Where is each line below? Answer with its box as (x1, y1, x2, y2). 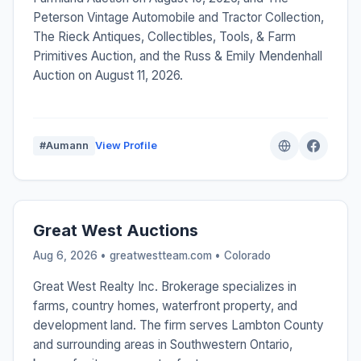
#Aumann (39, 139, 89, 152)
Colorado (224, 249, 271, 263)
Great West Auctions (33, 221, 198, 241)
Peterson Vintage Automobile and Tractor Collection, (33, 10, 324, 26)
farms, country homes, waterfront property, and (33, 298, 297, 314)
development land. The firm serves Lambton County (33, 317, 324, 334)
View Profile (95, 139, 157, 152)
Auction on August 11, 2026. (33, 68, 183, 84)
